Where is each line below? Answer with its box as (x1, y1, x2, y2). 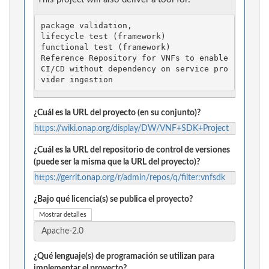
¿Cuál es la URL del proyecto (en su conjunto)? (34, 109, 201, 118)
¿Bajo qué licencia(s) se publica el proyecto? (34, 195, 193, 204)
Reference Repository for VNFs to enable (40, 53, 228, 62)
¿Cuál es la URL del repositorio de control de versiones (34, 146, 230, 155)
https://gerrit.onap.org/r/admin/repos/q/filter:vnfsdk (34, 174, 225, 183)
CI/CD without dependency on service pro (40, 64, 228, 73)
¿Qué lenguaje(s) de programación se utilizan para (34, 252, 214, 261)
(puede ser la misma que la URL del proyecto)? (34, 158, 200, 167)
